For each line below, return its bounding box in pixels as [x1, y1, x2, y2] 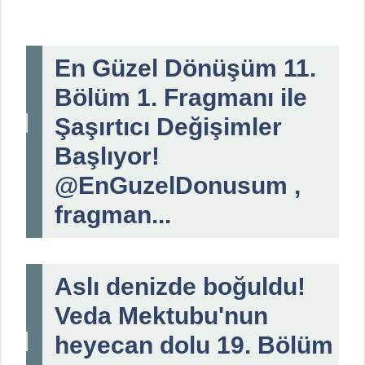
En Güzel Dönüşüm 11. [55, 54, 316, 81]
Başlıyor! [55, 142, 160, 169]
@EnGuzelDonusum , [55, 171, 301, 199]
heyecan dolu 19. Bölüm [55, 331, 333, 358]
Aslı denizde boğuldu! [55, 272, 306, 300]
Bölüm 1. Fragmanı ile [55, 83, 307, 111]
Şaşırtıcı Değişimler [55, 112, 282, 140]
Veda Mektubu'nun [55, 301, 268, 329]
